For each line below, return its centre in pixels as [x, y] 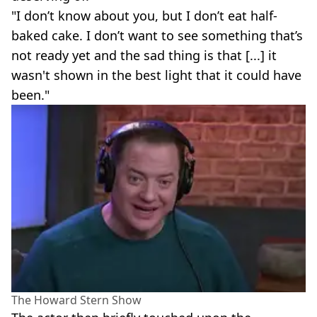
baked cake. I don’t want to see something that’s [157, 35]
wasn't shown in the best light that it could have [156, 75]
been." [30, 94]
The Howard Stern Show [76, 300]
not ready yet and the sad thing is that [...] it [144, 55]
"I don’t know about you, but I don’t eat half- [144, 15]
